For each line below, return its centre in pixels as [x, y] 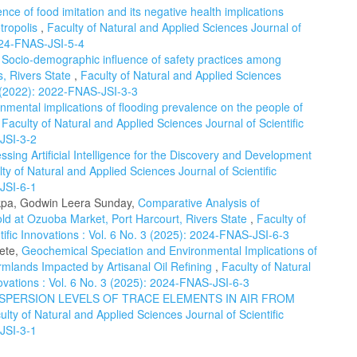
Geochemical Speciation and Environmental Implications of [169, 250]
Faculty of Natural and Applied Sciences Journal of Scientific [153, 123]
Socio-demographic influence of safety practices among [141, 59]
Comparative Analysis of [199, 202]
